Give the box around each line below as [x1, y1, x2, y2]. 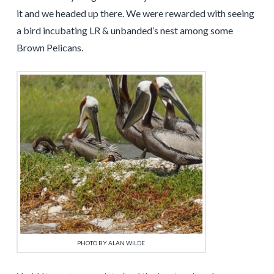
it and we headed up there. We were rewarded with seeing [16, 7, 254, 19]
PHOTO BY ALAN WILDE [77, 239, 146, 247]
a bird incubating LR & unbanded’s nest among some [16, 24, 233, 36]
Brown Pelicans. [16, 41, 83, 53]
